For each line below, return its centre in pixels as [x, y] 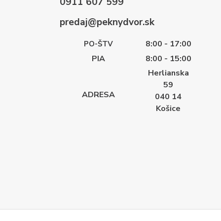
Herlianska [168, 73]
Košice [168, 108]
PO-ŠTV [98, 44]
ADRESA [98, 94]
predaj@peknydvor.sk [104, 22]
